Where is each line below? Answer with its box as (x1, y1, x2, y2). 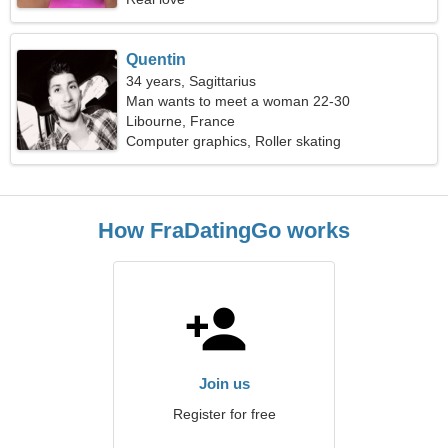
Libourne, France (126, 113, 236, 129)
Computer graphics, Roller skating (126, 133, 342, 149)
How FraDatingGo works (98, 218, 350, 243)
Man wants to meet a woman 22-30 (126, 93, 351, 109)
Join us (198, 375, 250, 392)
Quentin (126, 51, 187, 68)
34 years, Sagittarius (126, 73, 257, 89)
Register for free (172, 406, 276, 422)
